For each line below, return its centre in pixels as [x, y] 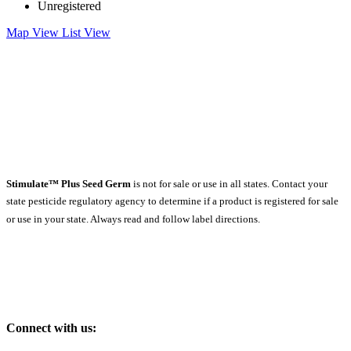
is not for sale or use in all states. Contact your [229, 184]
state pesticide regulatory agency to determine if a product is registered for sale [172, 201]
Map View [34, 33]
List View [86, 33]
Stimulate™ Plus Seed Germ [69, 184]
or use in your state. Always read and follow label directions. [133, 219]
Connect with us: [51, 328]
